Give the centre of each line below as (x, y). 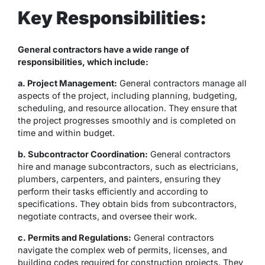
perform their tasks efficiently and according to (113, 191)
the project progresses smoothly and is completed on (127, 120)
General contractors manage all (182, 83)
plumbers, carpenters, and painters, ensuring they (119, 179)
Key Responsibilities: (112, 17)
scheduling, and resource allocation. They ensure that (127, 108)
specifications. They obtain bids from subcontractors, (127, 203)
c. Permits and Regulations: (75, 237)
